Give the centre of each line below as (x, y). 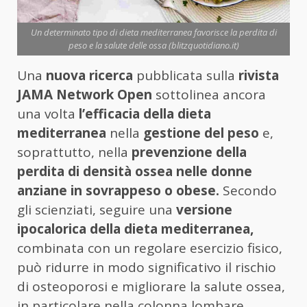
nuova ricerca (89, 76)
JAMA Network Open (86, 95)
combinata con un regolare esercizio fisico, (150, 248)
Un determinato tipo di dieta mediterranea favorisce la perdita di (153, 33)
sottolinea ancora (211, 95)
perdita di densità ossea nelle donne (135, 172)
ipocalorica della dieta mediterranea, (135, 229)
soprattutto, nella (74, 152)
